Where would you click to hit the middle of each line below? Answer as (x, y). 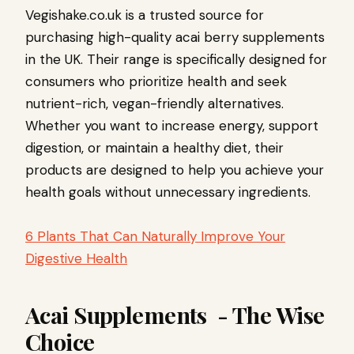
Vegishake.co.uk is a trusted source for (145, 15)
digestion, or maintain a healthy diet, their (154, 148)
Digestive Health (76, 259)
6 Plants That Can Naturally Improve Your (155, 237)
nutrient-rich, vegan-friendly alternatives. (154, 104)
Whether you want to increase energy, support (172, 126)
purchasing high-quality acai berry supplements (175, 38)
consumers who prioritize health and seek (156, 82)
